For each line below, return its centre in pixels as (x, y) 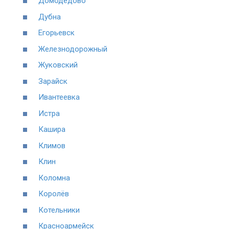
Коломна (54, 178)
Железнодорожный (73, 49)
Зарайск (53, 81)
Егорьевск (56, 33)
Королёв (54, 194)
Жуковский (58, 65)
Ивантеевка (59, 97)
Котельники (59, 210)
